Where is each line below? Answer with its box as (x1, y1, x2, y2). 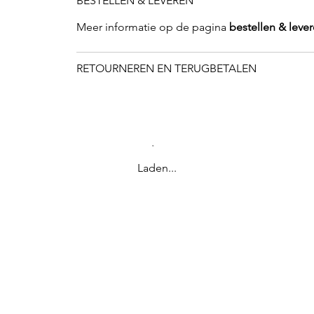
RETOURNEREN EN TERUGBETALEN (76, 62, 257, 76)
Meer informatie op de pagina (76, 20, 229, 34)
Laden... (137, 161, 177, 175)
